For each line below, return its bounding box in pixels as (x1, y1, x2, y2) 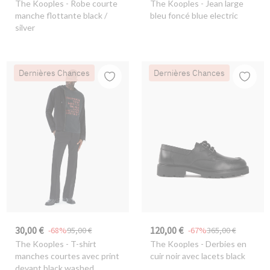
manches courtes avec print (14, 250, 119, 261)
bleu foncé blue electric (149, 10, 238, 21)
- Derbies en (198, 238, 246, 249)
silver (14, 22, 35, 33)
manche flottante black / (14, 10, 107, 21)
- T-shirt (63, 238, 96, 249)
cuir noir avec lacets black (149, 250, 245, 261)
